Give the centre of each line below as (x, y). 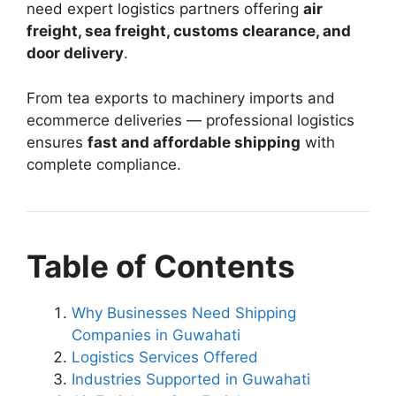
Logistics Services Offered (165, 357)
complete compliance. (104, 164)
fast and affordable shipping (194, 142)
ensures (57, 142)
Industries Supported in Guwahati (191, 379)
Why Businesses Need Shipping (184, 312)
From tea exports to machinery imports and (181, 98)
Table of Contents (161, 266)
